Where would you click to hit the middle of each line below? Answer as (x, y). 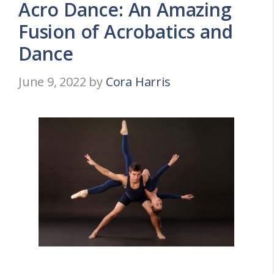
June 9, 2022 (52, 81)
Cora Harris (138, 81)
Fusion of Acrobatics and (126, 31)
